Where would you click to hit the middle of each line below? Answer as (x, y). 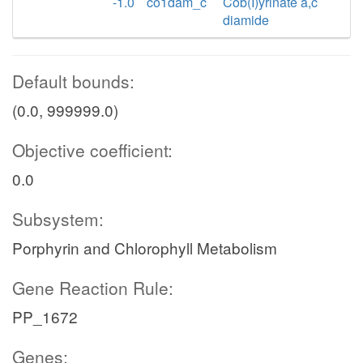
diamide (246, 20)
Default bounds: (73, 81)
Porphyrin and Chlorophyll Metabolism (145, 248)
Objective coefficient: (92, 150)
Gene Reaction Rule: (93, 288)
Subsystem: (58, 219)
